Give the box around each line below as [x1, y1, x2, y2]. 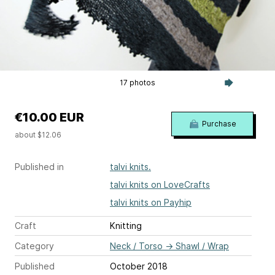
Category [15, 241, 54, 252]
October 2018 [110, 261, 168, 272]
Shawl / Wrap [176, 241, 229, 252]
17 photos [119, 78, 155, 88]
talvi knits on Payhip [110, 197, 192, 208]
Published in [15, 161, 64, 172]
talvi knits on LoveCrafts [110, 179, 210, 190]
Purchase [201, 119, 236, 129]
